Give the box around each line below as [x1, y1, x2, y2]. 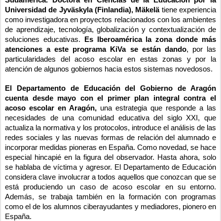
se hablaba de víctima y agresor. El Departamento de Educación [5, 163, 216, 172]
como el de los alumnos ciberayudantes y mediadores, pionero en [5, 203, 216, 211]
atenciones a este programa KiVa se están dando [5, 45, 186, 54]
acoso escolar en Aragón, [5, 104, 97, 112]
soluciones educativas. [5, 36, 84, 44]
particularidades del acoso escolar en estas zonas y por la [5, 55, 216, 64]
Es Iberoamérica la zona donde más [84, 36, 217, 44]
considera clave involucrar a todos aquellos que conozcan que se [5, 173, 216, 182]
